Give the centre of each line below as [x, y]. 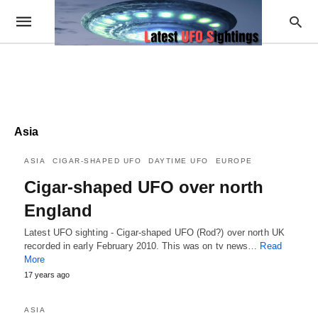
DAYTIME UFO [179, 161]
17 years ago [47, 275]
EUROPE [234, 161]
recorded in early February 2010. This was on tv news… [142, 246]
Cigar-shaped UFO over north [144, 187]
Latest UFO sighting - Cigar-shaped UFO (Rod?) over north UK [154, 232]
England [58, 210]
